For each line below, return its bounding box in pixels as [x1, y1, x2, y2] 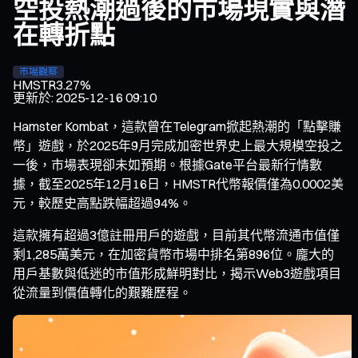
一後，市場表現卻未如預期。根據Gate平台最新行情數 [13, 156, 322, 173]
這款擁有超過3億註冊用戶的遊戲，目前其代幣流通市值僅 [13, 226, 340, 243]
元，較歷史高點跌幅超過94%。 [13, 194, 192, 211]
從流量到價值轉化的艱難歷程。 [13, 284, 192, 300]
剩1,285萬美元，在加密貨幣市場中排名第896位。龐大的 [13, 245, 334, 262]
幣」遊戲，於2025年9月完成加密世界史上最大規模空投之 [13, 137, 343, 153]
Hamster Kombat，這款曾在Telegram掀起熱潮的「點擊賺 [13, 117, 341, 134]
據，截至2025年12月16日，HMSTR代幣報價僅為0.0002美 [13, 175, 344, 192]
